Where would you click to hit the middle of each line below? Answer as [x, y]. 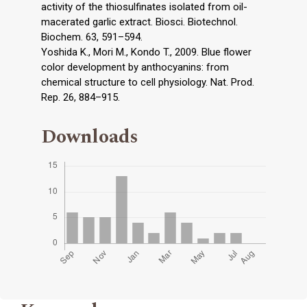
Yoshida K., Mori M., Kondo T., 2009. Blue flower [146, 52]
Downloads [90, 137]
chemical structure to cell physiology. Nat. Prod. [148, 83]
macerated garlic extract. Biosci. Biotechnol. [139, 22]
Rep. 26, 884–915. [81, 98]
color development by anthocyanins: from [135, 67]
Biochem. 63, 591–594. [92, 37]
